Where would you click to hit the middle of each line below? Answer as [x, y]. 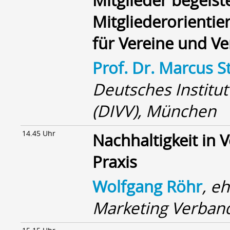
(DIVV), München [154, 111]
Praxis [115, 162]
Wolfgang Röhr [147, 186]
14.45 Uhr [39, 133]
